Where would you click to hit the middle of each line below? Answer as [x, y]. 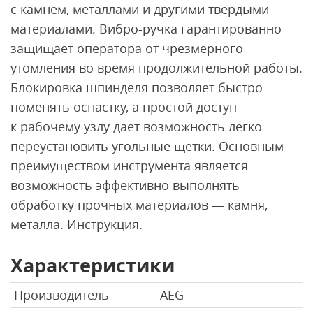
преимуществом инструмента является [129, 165]
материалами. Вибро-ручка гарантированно [146, 28]
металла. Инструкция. [77, 224]
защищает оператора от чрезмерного [127, 48]
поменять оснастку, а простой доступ [124, 107]
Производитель [61, 294]
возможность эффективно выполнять [125, 185]
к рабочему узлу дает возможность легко [136, 126]
